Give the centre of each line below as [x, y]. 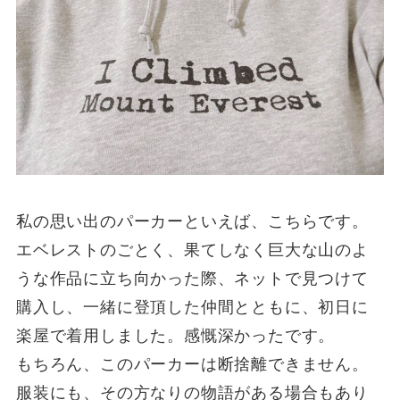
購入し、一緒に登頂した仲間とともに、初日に [192, 307]
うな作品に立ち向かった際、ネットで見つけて [192, 278]
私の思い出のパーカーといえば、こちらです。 [192, 221]
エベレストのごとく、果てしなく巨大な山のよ [192, 250]
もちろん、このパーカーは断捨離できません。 [192, 364]
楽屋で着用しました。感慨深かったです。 [175, 335]
